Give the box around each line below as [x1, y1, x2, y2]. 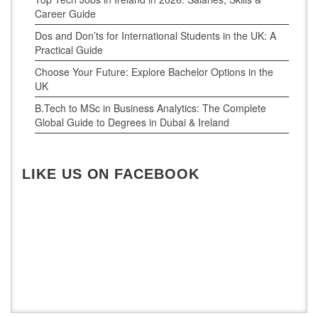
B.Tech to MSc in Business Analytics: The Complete [34, 100, 266, 115]
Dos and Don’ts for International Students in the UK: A [34, 28, 276, 43]
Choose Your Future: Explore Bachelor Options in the [34, 64, 273, 79]
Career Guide [34, 6, 96, 21]
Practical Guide [34, 42, 103, 57]
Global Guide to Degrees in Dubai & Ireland [34, 114, 229, 129]
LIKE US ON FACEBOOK [22, 166, 199, 182]
